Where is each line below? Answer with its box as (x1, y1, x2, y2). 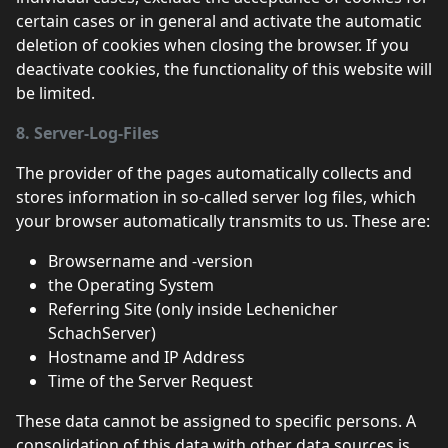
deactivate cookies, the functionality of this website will (16, 58, 432, 80)
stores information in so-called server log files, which (16, 186, 416, 208)
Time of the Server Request (48, 370, 253, 392)
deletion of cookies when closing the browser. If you (16, 34, 409, 56)
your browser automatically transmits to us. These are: (16, 210, 430, 232)
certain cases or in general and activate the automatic (16, 10, 422, 32)
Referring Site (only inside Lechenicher (48, 298, 338, 320)
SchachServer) (48, 322, 156, 344)
